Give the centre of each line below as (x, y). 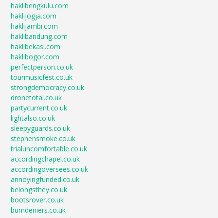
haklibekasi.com (36, 46)
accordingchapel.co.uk (45, 159)
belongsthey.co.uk (39, 190)
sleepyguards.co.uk (41, 128)
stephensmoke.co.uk (43, 138)
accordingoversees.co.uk (50, 169)
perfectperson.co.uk (42, 67)
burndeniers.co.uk (38, 210)
